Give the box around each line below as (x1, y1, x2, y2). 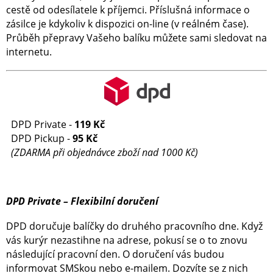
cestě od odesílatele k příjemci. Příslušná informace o (6, 3, 250, 17)
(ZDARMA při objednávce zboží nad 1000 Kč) (11, 146, 198, 160)
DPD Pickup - (11, 132, 73, 146)
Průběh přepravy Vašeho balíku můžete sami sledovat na (6, 31, 267, 45)
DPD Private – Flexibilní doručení (6, 194, 158, 208)
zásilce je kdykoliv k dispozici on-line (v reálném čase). (6, 17, 249, 31)
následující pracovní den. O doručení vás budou (6, 247, 224, 261)
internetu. (6, 45, 52, 59)
